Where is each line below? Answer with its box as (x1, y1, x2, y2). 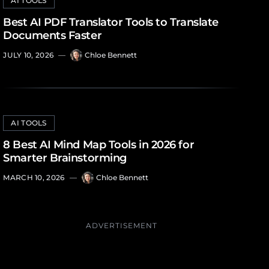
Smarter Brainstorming (3, 151, 127, 165)
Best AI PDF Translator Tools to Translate (3, 16, 219, 29)
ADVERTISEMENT (86, 221, 157, 230)
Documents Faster (3, 29, 102, 42)
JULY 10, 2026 (3, 50, 54, 59)
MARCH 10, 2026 (3, 173, 65, 182)
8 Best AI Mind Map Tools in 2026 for (3, 138, 195, 151)
